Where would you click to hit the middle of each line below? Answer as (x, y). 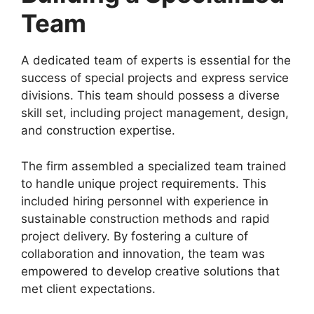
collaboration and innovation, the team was (143, 253)
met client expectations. (88, 288)
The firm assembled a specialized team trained (154, 166)
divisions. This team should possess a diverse (150, 95)
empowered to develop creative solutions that (150, 271)
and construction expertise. (98, 130)
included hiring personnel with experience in (145, 201)
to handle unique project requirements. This (144, 183)
